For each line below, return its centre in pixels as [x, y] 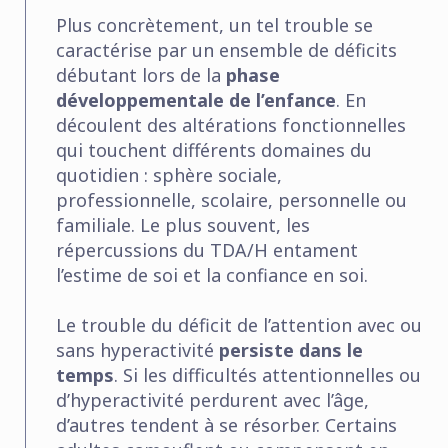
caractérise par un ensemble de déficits [226, 49]
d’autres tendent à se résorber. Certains [226, 424]
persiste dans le [291, 349]
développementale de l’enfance [196, 99]
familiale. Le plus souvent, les [183, 224]
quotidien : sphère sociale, [169, 174]
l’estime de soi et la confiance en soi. [212, 274]
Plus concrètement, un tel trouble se [214, 24]
